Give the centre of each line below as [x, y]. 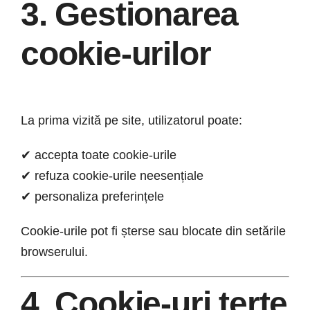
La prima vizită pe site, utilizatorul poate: [131, 120]
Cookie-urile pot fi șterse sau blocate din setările [153, 231]
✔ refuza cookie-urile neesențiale [112, 175]
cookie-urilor [116, 53]
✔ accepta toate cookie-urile [99, 155]
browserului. [54, 252]
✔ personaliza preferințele [92, 196]
